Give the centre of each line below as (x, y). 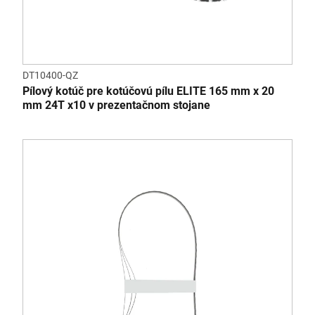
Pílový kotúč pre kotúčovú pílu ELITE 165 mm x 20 (148, 91)
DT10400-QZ (50, 75)
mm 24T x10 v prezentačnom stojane (116, 105)
